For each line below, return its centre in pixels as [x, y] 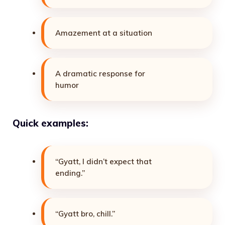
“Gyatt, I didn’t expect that [103, 161]
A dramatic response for [100, 73]
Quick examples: [50, 123]
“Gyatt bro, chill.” [85, 213]
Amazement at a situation [104, 33]
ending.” [70, 173]
